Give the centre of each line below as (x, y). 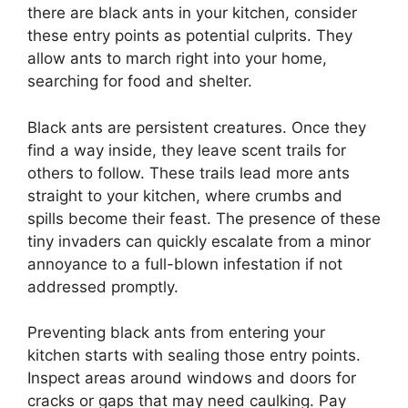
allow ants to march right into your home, (177, 59)
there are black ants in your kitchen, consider (192, 13)
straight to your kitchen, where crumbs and (185, 195)
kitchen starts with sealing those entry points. (194, 356)
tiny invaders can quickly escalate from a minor (199, 241)
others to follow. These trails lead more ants (189, 173)
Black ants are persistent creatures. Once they (197, 127)
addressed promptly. (103, 286)
